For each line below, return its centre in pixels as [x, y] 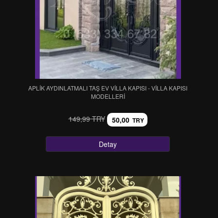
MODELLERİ [108, 96]
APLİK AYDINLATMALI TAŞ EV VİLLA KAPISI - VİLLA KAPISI [108, 88]
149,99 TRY [87, 118]
